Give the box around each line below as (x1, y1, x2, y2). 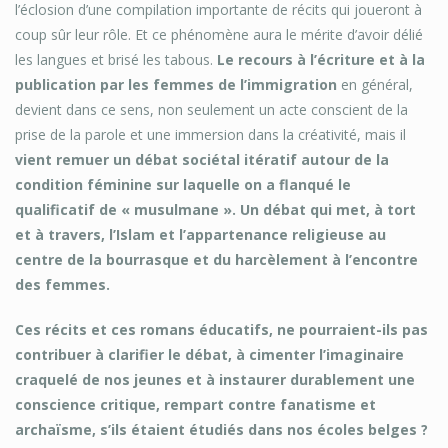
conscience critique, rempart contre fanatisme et (15, 395, 376, 415)
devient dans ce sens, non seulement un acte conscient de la (15, 100, 408, 120)
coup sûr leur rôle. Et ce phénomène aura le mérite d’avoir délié (15, 25, 423, 45)
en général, (337, 75, 413, 95)
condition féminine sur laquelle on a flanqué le (15, 175, 351, 195)
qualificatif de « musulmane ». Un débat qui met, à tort (15, 200, 416, 220)
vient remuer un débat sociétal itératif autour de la (15, 150, 389, 170)
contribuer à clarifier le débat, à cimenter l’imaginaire (15, 345, 404, 365)
